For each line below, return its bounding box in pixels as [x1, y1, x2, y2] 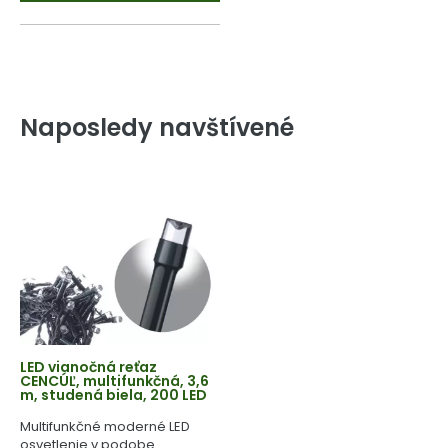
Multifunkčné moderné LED [20, 417, 190, 437]
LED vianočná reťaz [20, 357, 157, 378]
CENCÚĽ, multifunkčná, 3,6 [20, 371, 209, 392]
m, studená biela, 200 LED [20, 385, 207, 406]
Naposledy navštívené [20, 111, 294, 145]
